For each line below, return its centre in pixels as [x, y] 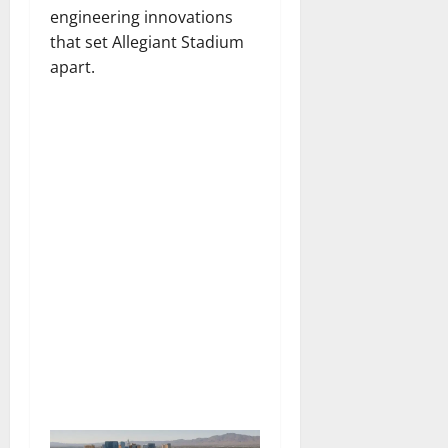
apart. [72, 66]
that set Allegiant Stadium [147, 41]
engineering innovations [141, 16]
